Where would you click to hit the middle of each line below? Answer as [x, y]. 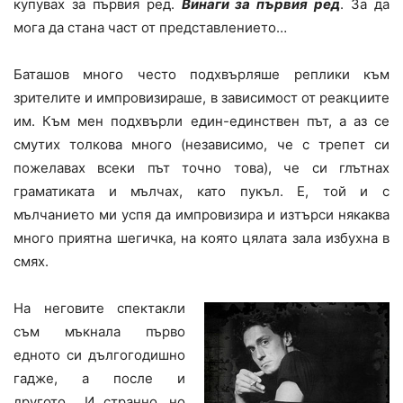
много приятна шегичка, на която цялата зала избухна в [201, 238]
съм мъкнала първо [99, 332]
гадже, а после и [99, 379]
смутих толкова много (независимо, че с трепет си [201, 145]
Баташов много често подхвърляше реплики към [201, 75]
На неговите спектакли [99, 309]
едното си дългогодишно [99, 355]
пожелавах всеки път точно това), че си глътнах [201, 168]
